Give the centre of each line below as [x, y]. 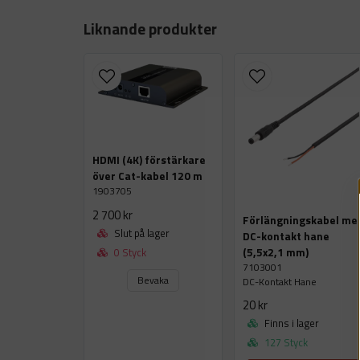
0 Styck [129, 252]
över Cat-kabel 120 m [147, 176]
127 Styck [285, 343]
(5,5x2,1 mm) [276, 252]
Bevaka [153, 280]
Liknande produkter [150, 28]
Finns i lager [291, 323]
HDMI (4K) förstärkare [149, 160]
